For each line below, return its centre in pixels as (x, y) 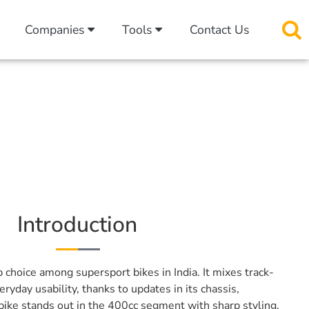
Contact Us (219, 30)
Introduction (77, 225)
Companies (56, 30)
